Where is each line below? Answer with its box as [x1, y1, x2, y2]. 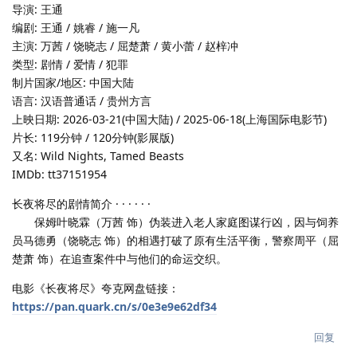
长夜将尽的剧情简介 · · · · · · [12, 195, 151, 211]
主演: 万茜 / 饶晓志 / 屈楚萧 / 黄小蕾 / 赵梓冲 [12, 37, 238, 53]
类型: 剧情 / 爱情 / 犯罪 [12, 56, 128, 72]
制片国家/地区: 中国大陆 [12, 74, 134, 90]
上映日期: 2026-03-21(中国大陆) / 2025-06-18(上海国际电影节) [12, 111, 327, 127]
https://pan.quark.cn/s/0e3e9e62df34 [12, 298, 217, 314]
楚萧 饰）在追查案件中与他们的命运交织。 [12, 250, 227, 266]
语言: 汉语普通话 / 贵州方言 [12, 92, 151, 108]
